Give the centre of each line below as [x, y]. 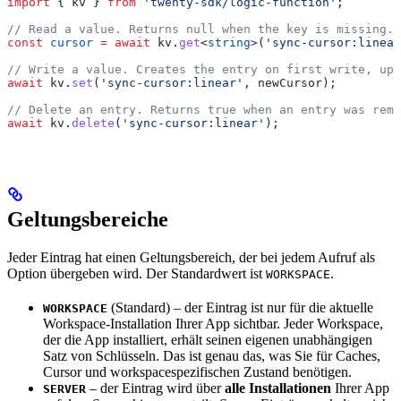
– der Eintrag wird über [155, 388]
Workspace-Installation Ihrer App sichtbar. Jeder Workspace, [213, 323]
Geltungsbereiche [88, 219]
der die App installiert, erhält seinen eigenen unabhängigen [208, 339]
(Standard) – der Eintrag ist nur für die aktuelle [240, 307]
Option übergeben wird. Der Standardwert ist [137, 273]
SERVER [64, 388]
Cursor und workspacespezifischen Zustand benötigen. [197, 371]
